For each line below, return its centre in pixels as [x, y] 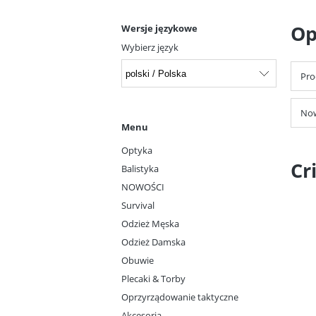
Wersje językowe [159, 28]
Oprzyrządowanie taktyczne [180, 297]
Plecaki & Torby [153, 279]
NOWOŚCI [143, 187]
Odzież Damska [153, 242]
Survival [138, 206]
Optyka [137, 151]
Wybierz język [150, 47]
